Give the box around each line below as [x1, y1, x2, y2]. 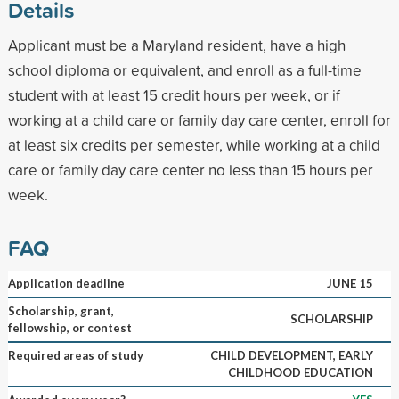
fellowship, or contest [7, 320, 132, 335]
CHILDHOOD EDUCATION [227, 364, 373, 379]
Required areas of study [7, 347, 143, 362]
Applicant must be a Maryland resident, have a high [7, 34, 346, 55]
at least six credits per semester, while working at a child [7, 134, 380, 155]
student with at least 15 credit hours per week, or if [7, 84, 340, 105]
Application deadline [7, 275, 125, 290]
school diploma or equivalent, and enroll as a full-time [7, 59, 362, 80]
